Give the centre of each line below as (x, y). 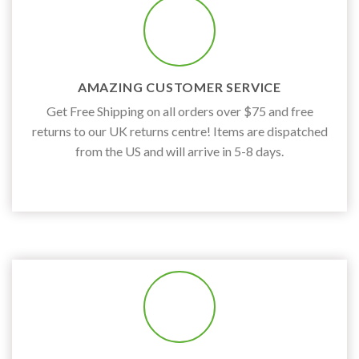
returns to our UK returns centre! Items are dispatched (179, 131)
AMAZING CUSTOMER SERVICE (179, 87)
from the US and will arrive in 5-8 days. (179, 151)
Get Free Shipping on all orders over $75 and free (179, 111)
